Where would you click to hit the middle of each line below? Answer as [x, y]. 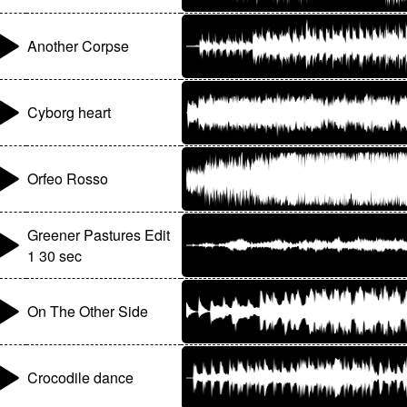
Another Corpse [79, 46]
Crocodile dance [81, 378]
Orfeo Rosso [68, 179]
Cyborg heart [69, 113]
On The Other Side [88, 312]
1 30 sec [55, 256]
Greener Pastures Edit [99, 235]
